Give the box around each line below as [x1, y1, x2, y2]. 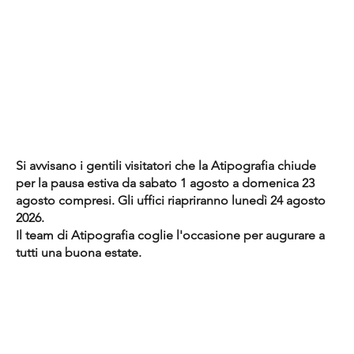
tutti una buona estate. [15, 245, 141, 261]
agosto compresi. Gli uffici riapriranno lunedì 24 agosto [15, 193, 326, 209]
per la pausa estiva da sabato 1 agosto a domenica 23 [15, 175, 314, 191]
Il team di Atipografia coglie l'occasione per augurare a [15, 228, 325, 243]
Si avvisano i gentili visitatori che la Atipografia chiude [15, 158, 316, 174]
